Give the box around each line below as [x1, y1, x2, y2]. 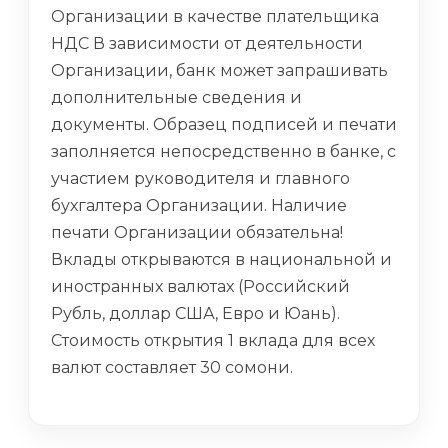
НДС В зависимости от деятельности [51, 34, 363, 54]
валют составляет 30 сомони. [51, 358, 297, 378]
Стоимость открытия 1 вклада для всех [51, 331, 375, 351]
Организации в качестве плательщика [51, 7, 379, 27]
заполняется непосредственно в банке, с [51, 142, 396, 162]
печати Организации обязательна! [51, 223, 343, 243]
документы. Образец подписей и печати [51, 115, 397, 135]
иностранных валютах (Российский [51, 277, 350, 297]
